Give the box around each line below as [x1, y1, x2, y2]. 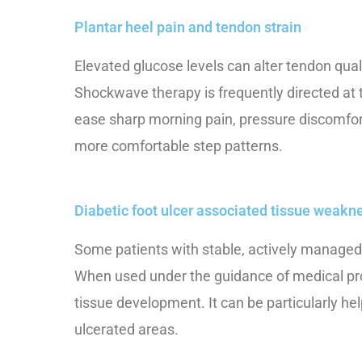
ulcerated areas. [74, 320, 179, 338]
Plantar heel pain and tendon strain [74, 19, 301, 36]
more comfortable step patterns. [74, 137, 283, 154]
